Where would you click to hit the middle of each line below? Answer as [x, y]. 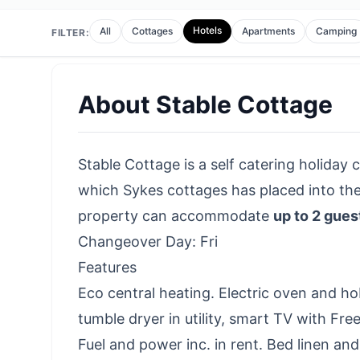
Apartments [269, 31]
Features [107, 267]
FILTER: [71, 33]
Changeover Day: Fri [148, 241]
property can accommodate [176, 216]
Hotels [208, 30]
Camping [337, 31]
